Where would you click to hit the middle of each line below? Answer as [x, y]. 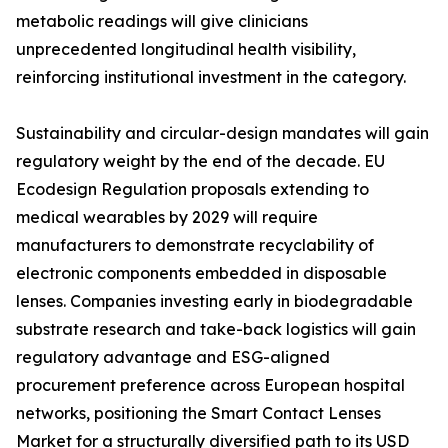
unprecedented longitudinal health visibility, [186, 49]
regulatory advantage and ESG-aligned [173, 357]
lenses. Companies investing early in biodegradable [214, 301]
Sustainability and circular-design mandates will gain [222, 133]
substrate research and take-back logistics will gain [216, 329]
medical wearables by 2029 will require [167, 217]
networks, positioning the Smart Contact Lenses [198, 413]
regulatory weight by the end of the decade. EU [200, 161]
